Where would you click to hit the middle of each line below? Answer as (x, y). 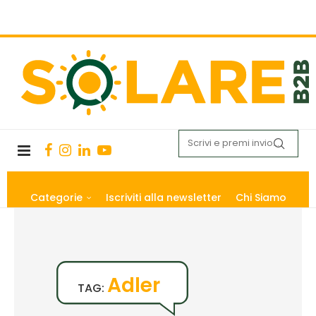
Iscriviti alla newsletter (163, 197)
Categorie (56, 197)
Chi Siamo (261, 197)
